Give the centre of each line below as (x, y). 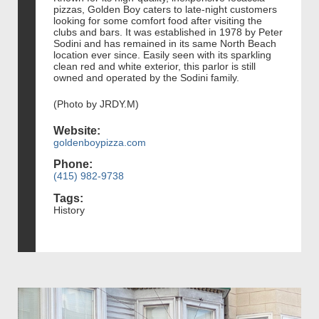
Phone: (73, 164)
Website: (77, 130)
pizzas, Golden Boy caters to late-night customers (165, 9)
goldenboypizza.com (100, 142)
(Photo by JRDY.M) (96, 104)
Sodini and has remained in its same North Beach (165, 43)
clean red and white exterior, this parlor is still (155, 66)
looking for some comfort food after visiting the (158, 20)
